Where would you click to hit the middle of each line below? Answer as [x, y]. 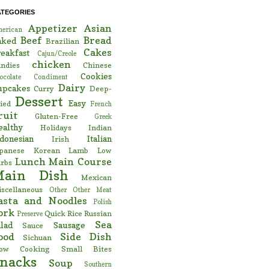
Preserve [30, 214]
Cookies [96, 76]
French [101, 104]
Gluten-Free [56, 116]
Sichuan [38, 238]
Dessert [39, 101]
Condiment [51, 77]
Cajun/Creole [57, 54]
